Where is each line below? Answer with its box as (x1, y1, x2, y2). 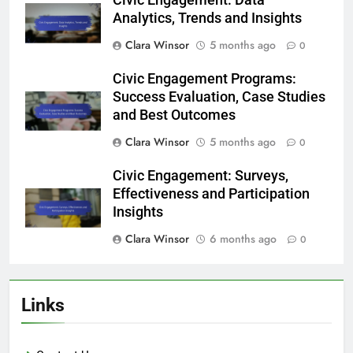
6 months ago (210, 231, 277, 247)
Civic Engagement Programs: (113, 71, 296, 87)
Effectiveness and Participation (113, 186, 310, 203)
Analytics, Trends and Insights (113, 10, 302, 27)
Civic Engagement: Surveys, (113, 168, 288, 184)
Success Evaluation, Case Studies (113, 89, 325, 106)
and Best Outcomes (113, 107, 236, 124)
